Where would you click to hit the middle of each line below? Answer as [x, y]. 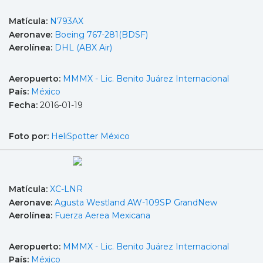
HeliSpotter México [90, 136]
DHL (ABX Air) [83, 48]
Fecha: [24, 105]
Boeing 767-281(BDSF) [101, 34]
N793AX [67, 21]
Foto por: [30, 136]
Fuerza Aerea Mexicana [102, 216]
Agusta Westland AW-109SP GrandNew [136, 202]
